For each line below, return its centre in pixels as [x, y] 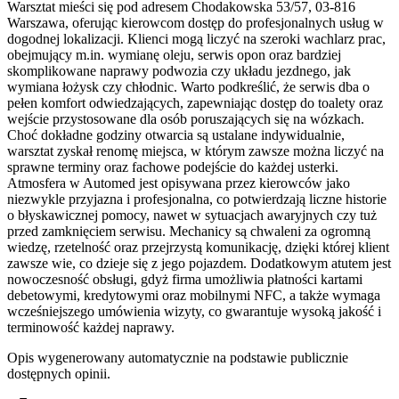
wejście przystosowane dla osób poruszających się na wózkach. [186, 119]
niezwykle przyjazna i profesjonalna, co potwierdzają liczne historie [197, 199]
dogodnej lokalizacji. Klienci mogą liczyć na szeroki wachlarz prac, [196, 39]
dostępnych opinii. [59, 374]
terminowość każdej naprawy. [91, 328]
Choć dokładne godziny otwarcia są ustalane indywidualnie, [176, 135]
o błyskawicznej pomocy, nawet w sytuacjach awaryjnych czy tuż [192, 216]
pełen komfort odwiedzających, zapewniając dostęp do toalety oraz [195, 103]
